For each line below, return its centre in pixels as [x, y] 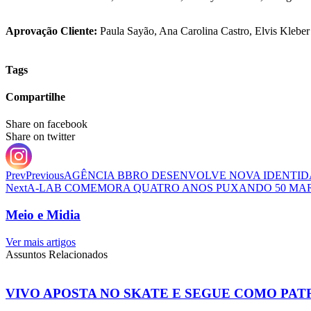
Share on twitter [40, 137]
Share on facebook [47, 124]
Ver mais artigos [41, 242]
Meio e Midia [43, 215]
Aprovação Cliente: [51, 31]
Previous [45, 176]
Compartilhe [35, 96]
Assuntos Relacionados [57, 254]
